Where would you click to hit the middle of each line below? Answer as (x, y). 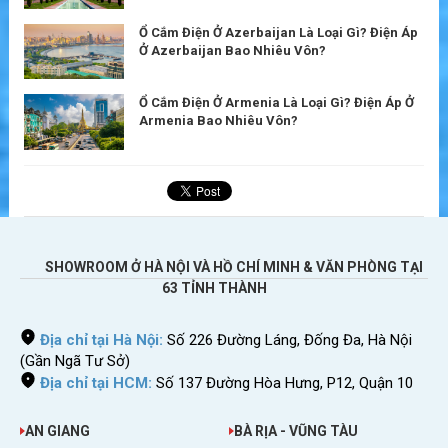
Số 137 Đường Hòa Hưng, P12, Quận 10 (282, 382)
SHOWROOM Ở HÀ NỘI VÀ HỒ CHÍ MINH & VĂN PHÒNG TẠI (234, 266)
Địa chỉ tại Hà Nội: (101, 339)
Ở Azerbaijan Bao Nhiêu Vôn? (232, 50)
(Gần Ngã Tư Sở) (75, 360)
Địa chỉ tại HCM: (96, 382)
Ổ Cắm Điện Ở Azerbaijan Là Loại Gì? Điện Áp (278, 32)
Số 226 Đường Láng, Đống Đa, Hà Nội (287, 339)
